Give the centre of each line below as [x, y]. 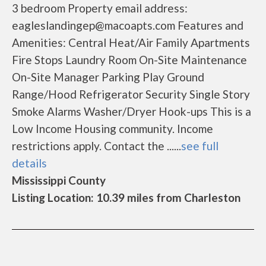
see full [200, 146]
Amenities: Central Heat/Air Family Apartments [131, 42]
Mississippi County [59, 180]
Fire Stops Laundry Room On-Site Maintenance [129, 60]
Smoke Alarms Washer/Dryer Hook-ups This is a [132, 111]
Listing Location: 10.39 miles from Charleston [126, 197]
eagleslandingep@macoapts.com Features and [128, 25]
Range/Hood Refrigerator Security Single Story [131, 94]
